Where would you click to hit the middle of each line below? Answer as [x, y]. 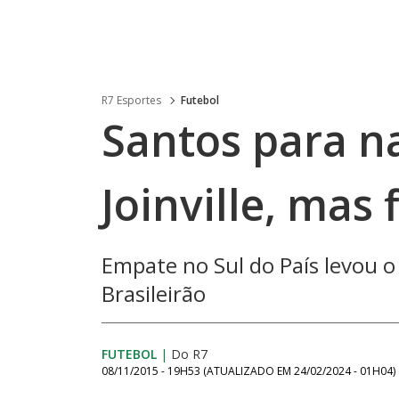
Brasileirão [154, 293]
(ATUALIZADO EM [248, 371]
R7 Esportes [131, 100]
